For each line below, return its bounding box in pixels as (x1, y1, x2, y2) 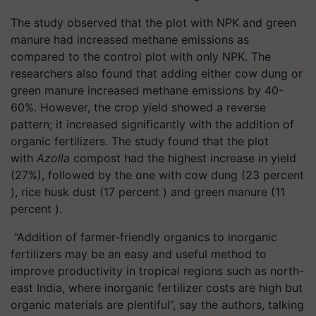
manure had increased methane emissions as (11, 32, 249, 47)
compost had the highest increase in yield (70, 150, 296, 165)
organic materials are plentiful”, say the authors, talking (11, 297, 304, 312)
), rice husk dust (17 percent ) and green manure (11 (11, 184, 285, 199)
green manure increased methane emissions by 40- (11, 83, 284, 97)
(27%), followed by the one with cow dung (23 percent (11, 167, 304, 182)
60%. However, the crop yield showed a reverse (11, 99, 266, 114)
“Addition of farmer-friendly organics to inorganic (11, 229, 277, 244)
